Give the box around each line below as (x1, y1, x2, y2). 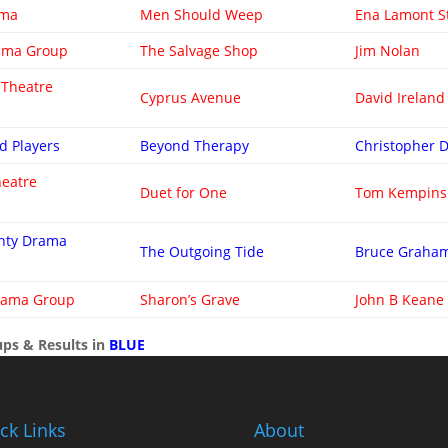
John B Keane (355, 290, 445, 309)
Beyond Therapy (140, 136, 250, 155)
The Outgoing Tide (140, 242, 265, 261)
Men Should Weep (140, 5, 264, 24)
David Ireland (355, 88, 446, 107)
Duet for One (140, 183, 228, 202)
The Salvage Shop (140, 41, 259, 60)
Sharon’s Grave (140, 290, 241, 309)
